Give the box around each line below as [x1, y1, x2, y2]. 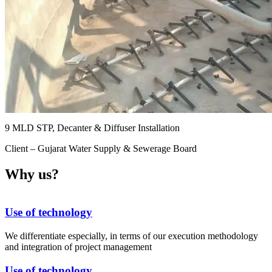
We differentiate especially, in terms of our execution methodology [5, 231, 258, 242]
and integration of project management [5, 242, 152, 253]
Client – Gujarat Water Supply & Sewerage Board [5, 143, 197, 154]
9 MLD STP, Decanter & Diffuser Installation [5, 122, 180, 133]
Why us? [5, 166, 59, 182]
